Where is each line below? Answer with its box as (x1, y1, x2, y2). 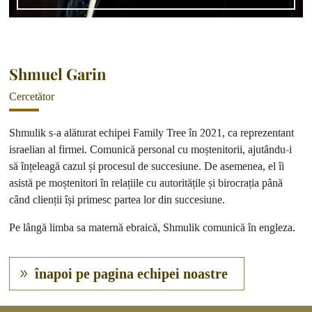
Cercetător (9, 91, 55, 103)
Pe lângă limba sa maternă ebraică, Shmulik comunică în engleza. (9, 221, 296, 233)
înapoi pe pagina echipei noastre (35, 265, 228, 281)
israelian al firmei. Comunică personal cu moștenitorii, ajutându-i (9, 143, 292, 155)
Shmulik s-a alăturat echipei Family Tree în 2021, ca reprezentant (9, 126, 295, 139)
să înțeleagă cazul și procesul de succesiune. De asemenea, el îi (9, 159, 285, 172)
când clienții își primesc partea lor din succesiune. (9, 193, 226, 205)
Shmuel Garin (9, 63, 107, 85)
